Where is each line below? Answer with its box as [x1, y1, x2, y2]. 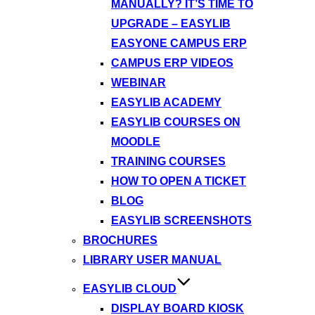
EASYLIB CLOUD [83, 283, 176, 295]
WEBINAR [111, 77, 166, 89]
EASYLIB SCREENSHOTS [111, 214, 252, 227]
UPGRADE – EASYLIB [111, 18, 231, 30]
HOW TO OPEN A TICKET [111, 175, 246, 188]
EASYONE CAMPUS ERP [111, 37, 247, 50]
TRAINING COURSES [111, 155, 226, 168]
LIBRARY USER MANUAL [83, 254, 221, 266]
